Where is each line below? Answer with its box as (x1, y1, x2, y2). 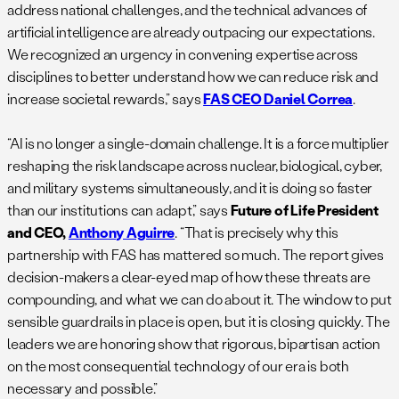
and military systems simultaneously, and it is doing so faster (7, 177, 373, 197)
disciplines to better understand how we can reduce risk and (7, 66, 379, 85)
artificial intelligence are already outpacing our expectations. (7, 21, 375, 41)
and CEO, (7, 222, 69, 241)
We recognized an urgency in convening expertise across (7, 44, 359, 63)
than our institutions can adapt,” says (7, 199, 231, 219)
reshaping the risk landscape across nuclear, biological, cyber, (7, 155, 382, 175)
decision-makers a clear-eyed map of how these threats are (7, 266, 370, 286)
